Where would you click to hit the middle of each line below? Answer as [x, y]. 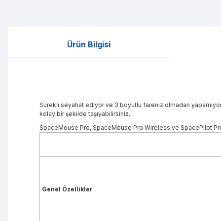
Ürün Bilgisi [89, 44]
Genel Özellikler [67, 189]
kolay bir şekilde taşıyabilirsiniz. [85, 114]
